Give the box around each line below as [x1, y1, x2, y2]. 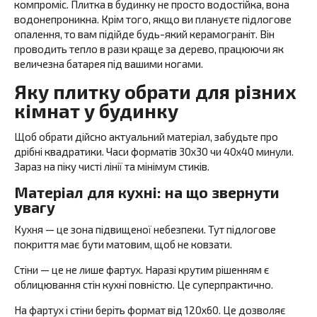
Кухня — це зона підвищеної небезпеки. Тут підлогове [14, 222, 276, 236]
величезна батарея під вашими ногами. [14, 57, 203, 70]
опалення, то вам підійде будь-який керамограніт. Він [14, 27, 275, 40]
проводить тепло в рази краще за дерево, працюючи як [14, 42, 284, 55]
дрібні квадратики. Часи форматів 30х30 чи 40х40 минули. [14, 145, 294, 158]
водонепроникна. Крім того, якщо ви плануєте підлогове [14, 12, 292, 25]
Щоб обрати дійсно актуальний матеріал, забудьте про [14, 130, 278, 143]
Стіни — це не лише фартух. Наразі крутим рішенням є [14, 263, 270, 276]
